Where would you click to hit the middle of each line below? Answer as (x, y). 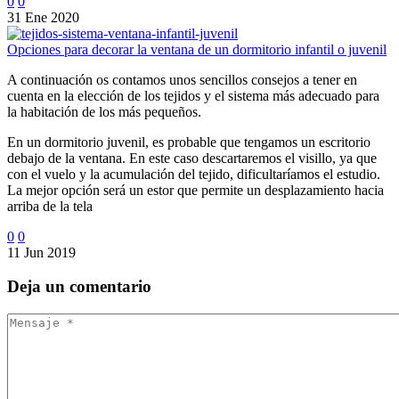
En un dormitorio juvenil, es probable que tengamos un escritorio (189, 142)
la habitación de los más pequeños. (104, 111)
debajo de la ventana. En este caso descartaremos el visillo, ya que (192, 158)
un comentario (98, 287)
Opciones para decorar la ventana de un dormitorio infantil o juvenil (197, 49)
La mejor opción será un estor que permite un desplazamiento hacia (195, 190)
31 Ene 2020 (43, 17)
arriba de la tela (50, 206)
